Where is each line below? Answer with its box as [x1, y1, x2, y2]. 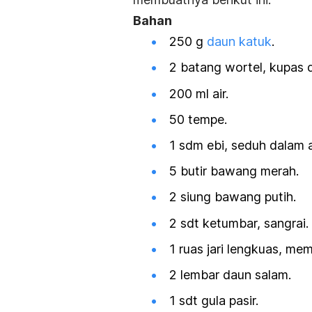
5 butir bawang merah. [169, 164, 302, 179]
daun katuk [207, 34, 272, 49]
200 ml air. [169, 86, 232, 101]
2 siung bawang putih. [169, 189, 299, 205]
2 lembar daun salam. [169, 267, 295, 282]
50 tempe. [169, 111, 231, 127]
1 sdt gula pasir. [169, 293, 262, 309]
